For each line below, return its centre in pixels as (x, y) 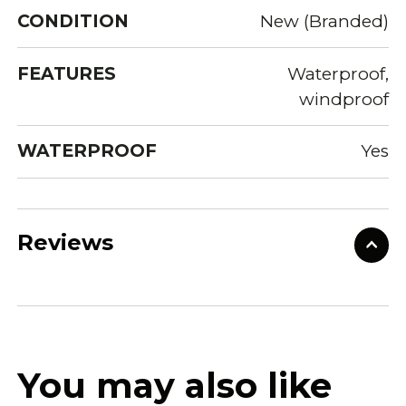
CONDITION (73, 21)
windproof (343, 99)
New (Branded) (324, 21)
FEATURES (67, 73)
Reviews (66, 243)
